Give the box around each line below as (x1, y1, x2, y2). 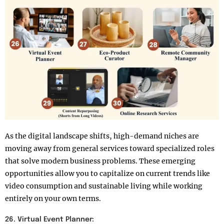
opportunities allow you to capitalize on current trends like (5, 169, 210, 178)
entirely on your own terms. (5, 194, 101, 203)
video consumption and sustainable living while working (5, 181, 202, 191)
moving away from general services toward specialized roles (5, 144, 214, 153)
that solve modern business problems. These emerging (5, 156, 195, 166)
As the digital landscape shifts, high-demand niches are (5, 131, 199, 141)
